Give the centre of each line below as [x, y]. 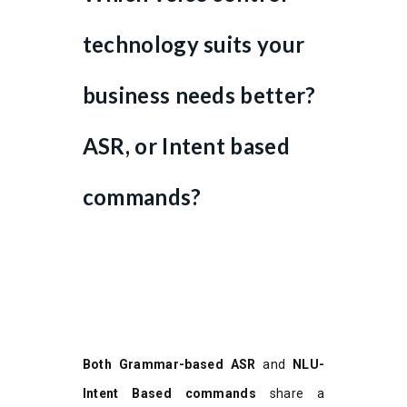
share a [291, 393]
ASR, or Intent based [186, 145]
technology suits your [194, 44]
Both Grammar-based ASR [169, 364]
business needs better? [199, 94]
